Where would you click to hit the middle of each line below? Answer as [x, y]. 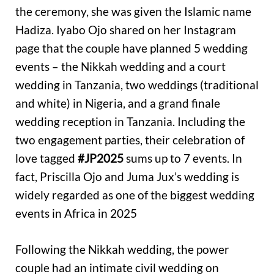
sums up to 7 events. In [183, 158]
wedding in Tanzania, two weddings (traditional [137, 85]
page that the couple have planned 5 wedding [131, 48]
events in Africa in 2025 [76, 213]
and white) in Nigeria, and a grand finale [118, 103]
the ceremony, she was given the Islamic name [133, 12]
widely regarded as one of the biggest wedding [135, 195]
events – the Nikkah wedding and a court [120, 67]
